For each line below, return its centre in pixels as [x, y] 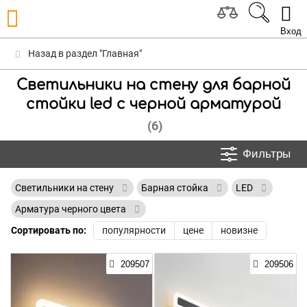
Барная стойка [176, 188]
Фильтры [267, 154]
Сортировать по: [49, 230]
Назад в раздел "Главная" [84, 53]
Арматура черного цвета [72, 209]
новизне [239, 230]
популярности [134, 230]
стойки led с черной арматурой [153, 104]
